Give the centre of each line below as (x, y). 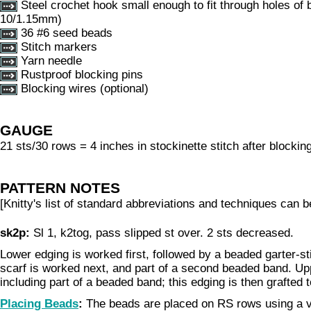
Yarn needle (50, 61)
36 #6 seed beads (65, 33)
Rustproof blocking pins (80, 75)
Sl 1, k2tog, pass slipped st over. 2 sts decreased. (163, 233)
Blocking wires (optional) (83, 89)
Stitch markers (57, 47)
